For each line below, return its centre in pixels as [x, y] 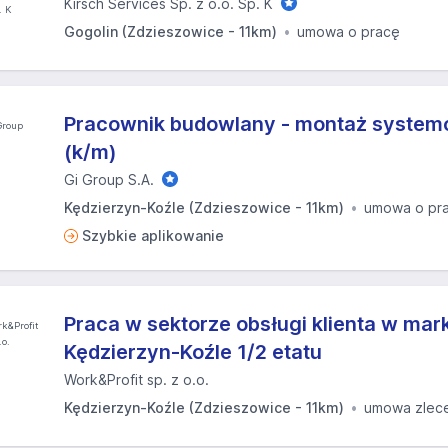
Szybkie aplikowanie [153, 235]
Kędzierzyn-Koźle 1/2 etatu [193, 352]
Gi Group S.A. [109, 179]
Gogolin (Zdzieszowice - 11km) [170, 31]
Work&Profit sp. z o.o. [136, 379]
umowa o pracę [348, 31]
